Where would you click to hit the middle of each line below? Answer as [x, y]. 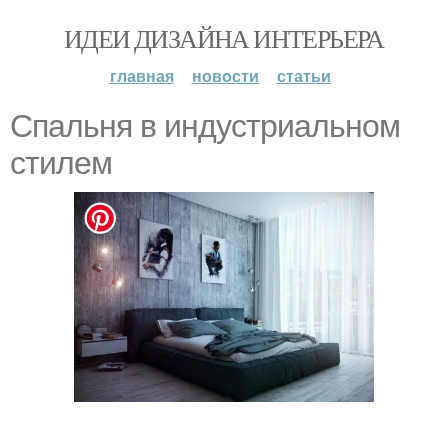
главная [141, 75]
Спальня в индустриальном [205, 126]
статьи [303, 75]
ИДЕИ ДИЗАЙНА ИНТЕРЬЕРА [224, 38]
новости [225, 75]
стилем [61, 163]
